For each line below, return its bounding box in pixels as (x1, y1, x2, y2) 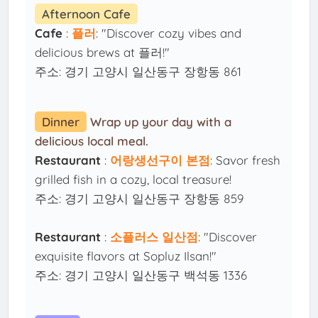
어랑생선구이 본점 (110, 153, 211, 168)
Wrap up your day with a (90, 114, 232, 130)
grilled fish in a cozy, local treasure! (35, 172, 232, 187)
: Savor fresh (210, 153, 281, 168)
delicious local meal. (35, 133, 149, 149)
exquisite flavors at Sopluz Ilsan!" (35, 248, 217, 264)
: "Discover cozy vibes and (96, 26, 242, 41)
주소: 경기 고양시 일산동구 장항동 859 (35, 191, 244, 207)
